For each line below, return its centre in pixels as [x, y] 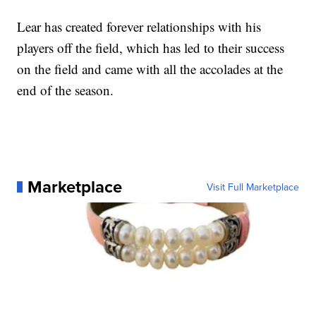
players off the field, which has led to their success [151, 47]
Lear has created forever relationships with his [139, 26]
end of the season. [66, 90]
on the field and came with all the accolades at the [150, 68]
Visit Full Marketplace [253, 187]
